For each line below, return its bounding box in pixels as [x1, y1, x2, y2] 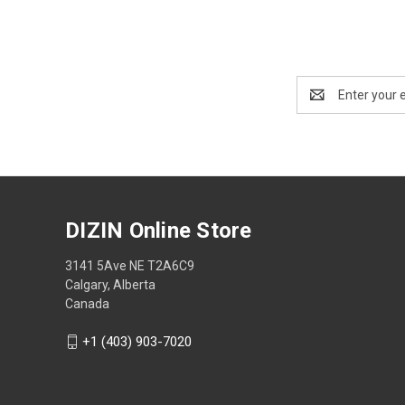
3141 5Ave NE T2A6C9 [65, 258, 194, 273]
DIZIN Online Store [65, 217, 252, 243]
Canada [65, 296, 109, 311]
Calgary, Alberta [65, 277, 155, 292]
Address [297, 96, 344, 111]
